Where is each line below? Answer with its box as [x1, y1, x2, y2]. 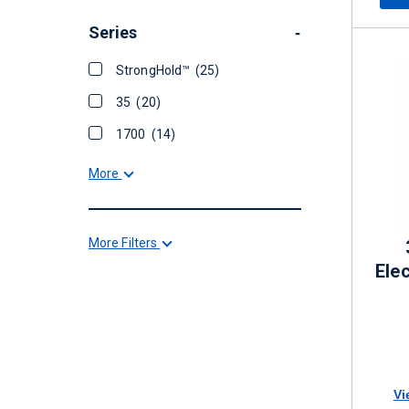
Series [89, 23, 138, 42]
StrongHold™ [116, 63, 196, 78]
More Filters [89, 236, 161, 250]
